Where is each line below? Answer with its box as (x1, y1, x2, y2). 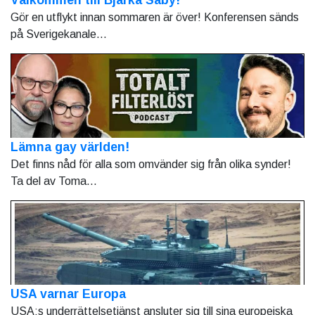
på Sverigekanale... (11, 27, 107, 40)
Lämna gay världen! (11, 139, 129, 154)
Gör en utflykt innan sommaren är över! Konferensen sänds (11, 11, 299, 23)
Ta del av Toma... (11, 174, 97, 187)
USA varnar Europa (11, 286, 126, 301)
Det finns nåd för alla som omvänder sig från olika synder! (11, 157, 291, 170)
